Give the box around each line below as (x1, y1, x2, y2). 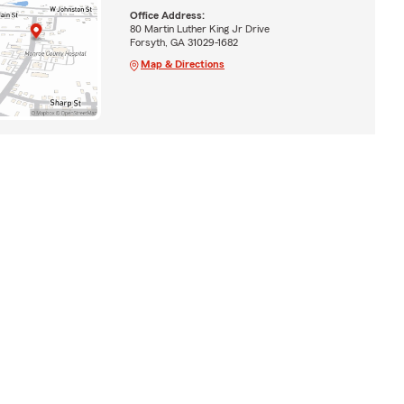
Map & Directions (140, 58, 225, 69)
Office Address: (129, 9, 205, 21)
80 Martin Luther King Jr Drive (129, 23, 270, 34)
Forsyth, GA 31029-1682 (129, 36, 238, 48)
